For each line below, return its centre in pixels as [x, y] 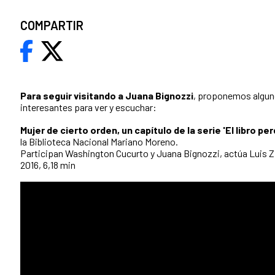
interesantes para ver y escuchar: [88, 107]
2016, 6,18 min [48, 165]
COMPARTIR [52, 25]
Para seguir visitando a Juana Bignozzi [107, 96]
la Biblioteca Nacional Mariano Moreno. [99, 142]
